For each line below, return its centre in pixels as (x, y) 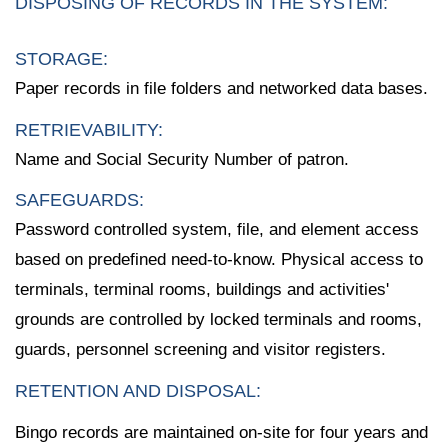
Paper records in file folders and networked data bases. (221, 88)
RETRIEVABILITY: (89, 129)
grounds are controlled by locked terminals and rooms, (218, 320)
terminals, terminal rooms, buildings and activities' (202, 290)
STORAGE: (61, 58)
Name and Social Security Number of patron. (182, 159)
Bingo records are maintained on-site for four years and (221, 432)
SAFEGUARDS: (79, 200)
